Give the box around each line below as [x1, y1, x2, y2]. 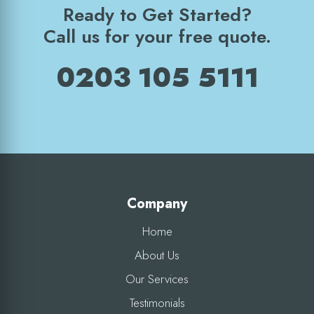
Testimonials [129, 294, 185, 311]
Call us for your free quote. [43, 22, 271, 50]
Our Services [125, 270, 189, 287]
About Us [135, 246, 179, 264]
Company [127, 193, 187, 214]
